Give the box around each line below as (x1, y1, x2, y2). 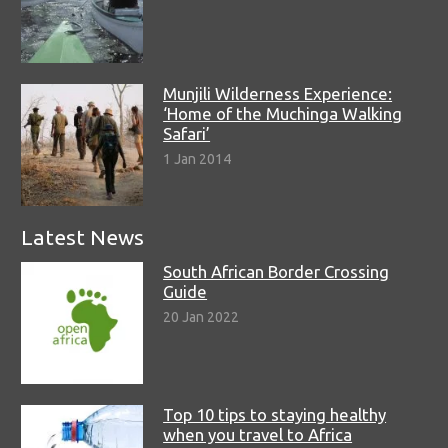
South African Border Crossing (163, 261, 390, 281)
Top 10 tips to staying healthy (163, 404, 387, 424)
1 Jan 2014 (163, 151, 232, 168)
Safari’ (163, 124, 211, 144)
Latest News (21, 224, 144, 249)
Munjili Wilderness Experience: (163, 84, 393, 104)
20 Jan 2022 (163, 309, 240, 326)
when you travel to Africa (163, 424, 353, 444)
